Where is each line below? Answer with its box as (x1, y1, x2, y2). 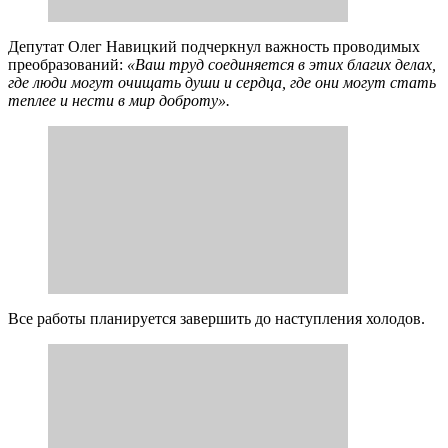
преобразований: (8, 56, 127, 73)
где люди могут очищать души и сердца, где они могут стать (8, 74, 436, 91)
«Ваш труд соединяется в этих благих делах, (127, 56, 436, 73)
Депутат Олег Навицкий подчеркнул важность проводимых (8, 38, 420, 55)
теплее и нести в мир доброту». (8, 92, 230, 109)
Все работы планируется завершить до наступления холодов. (8, 310, 429, 327)
